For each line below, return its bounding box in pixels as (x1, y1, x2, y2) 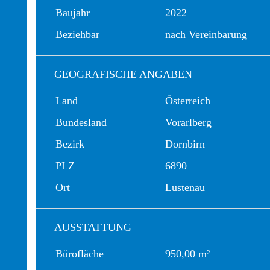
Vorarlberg (165, 116, 212, 128)
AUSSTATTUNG (54, 221, 131, 233)
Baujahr (55, 7, 90, 19)
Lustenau (165, 181, 205, 193)
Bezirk (55, 138, 84, 150)
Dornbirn (165, 138, 205, 150)
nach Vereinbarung (165, 28, 247, 40)
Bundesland (55, 116, 107, 128)
